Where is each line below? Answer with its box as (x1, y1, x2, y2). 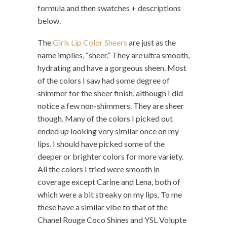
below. (37, 16, 61, 26)
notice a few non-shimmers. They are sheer (37, 101, 184, 111)
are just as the (127, 37, 176, 48)
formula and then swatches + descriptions (37, 3, 181, 13)
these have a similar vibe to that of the (37, 202, 168, 212)
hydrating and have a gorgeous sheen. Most (37, 63, 186, 73)
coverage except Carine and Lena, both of (37, 177, 180, 187)
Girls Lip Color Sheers (53, 37, 127, 48)
